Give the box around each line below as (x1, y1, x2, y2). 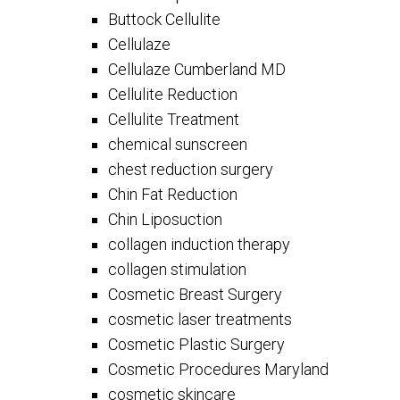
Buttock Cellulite (108, 10, 221, 29)
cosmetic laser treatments (108, 310, 293, 329)
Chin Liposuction (108, 210, 223, 229)
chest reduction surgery (108, 160, 274, 179)
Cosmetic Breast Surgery (108, 285, 283, 304)
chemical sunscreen (108, 135, 248, 154)
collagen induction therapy (108, 235, 291, 254)
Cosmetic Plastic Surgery (108, 335, 286, 354)
